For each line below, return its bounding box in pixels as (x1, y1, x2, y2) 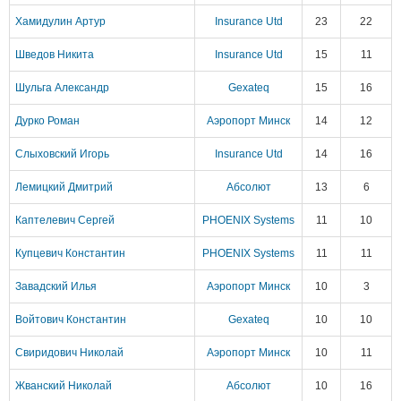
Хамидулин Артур (15, 15, 106, 28)
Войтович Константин (15, 313, 126, 326)
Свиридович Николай (15, 346, 124, 359)
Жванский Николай (15, 380, 112, 392)
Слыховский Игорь (15, 148, 109, 160)
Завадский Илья (15, 280, 97, 293)
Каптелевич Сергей (15, 214, 115, 226)
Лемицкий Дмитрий (15, 181, 113, 193)
